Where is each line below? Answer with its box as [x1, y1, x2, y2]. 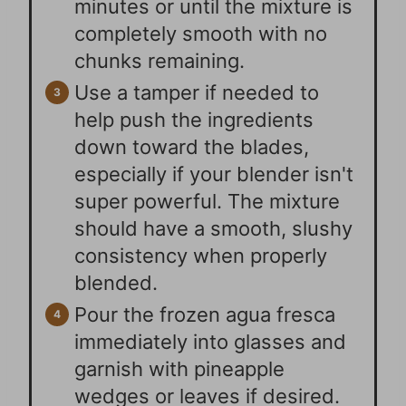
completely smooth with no [74, 22, 328, 46]
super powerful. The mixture [74, 189, 341, 214]
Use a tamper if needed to [74, 81, 320, 105]
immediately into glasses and [74, 330, 347, 354]
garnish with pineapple [74, 357, 285, 382]
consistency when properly [74, 244, 328, 268]
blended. [74, 271, 159, 295]
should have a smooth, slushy [74, 217, 353, 241]
